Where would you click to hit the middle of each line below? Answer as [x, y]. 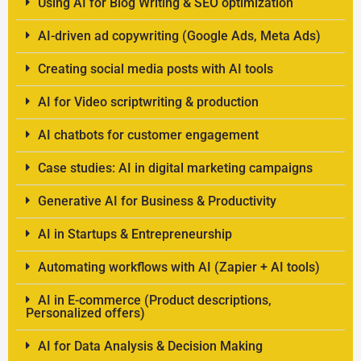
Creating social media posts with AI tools [155, 69]
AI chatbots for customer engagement [148, 135]
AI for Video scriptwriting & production [148, 102]
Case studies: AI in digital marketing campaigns [175, 168]
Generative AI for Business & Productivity [157, 201]
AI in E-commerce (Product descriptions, [154, 301]
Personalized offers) [85, 313]
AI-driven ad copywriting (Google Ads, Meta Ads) [179, 36]
